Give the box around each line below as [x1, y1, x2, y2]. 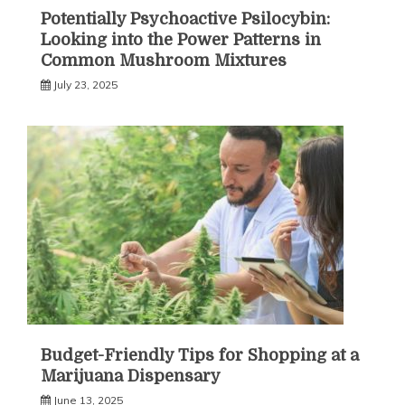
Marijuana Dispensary [41, 366, 221, 385]
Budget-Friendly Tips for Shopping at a [41, 345, 359, 364]
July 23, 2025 [53, 77, 118, 91]
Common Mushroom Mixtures [41, 51, 287, 70]
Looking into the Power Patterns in [41, 30, 321, 49]
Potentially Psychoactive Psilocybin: [41, 9, 330, 28]
